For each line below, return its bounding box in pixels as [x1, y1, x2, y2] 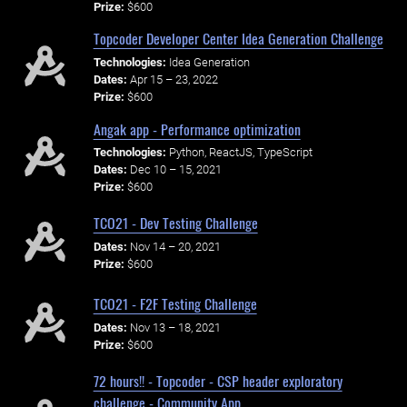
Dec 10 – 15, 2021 [129, 163, 222, 177]
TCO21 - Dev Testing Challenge [93, 212, 258, 234]
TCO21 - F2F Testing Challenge [93, 293, 257, 315]
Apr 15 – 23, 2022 [129, 73, 218, 87]
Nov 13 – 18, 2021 [129, 321, 221, 335]
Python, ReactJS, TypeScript [168, 145, 313, 160]
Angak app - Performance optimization [93, 117, 301, 140]
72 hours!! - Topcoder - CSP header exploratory [93, 369, 342, 392]
